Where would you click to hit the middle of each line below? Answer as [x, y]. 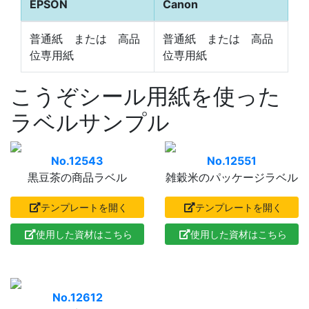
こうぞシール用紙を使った [146, 97]
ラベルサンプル [90, 123]
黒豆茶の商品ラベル [77, 178]
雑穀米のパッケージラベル [232, 178]
